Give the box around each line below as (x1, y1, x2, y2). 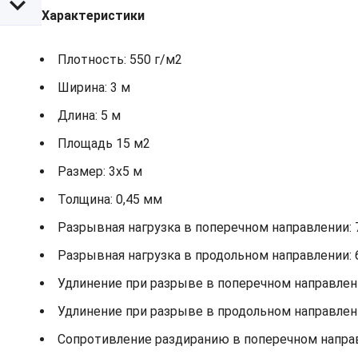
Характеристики (42, 8, 145, 24)
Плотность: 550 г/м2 (58, 52, 182, 68)
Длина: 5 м (58, 108, 121, 124)
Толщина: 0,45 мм (58, 192, 162, 208)
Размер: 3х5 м (58, 164, 142, 180)
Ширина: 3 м (58, 80, 130, 96)
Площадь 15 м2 (58, 136, 150, 152)
